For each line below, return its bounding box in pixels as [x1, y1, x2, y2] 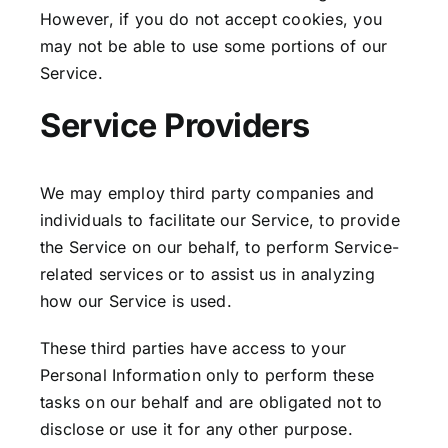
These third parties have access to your [40, 338, 347, 359]
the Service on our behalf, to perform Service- [40, 237, 400, 258]
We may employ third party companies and [40, 183, 375, 204]
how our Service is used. [40, 291, 232, 312]
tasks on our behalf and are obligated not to [40, 392, 383, 413]
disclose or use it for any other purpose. [40, 419, 353, 440]
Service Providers [40, 105, 310, 145]
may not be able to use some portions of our [40, 35, 388, 56]
